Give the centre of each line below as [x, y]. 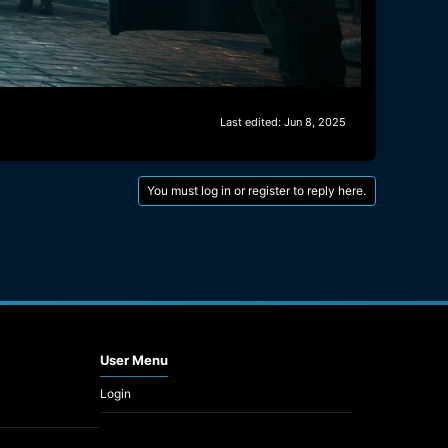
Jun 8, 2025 [315, 121]
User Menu [133, 360]
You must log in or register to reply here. [256, 190]
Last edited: [252, 121]
